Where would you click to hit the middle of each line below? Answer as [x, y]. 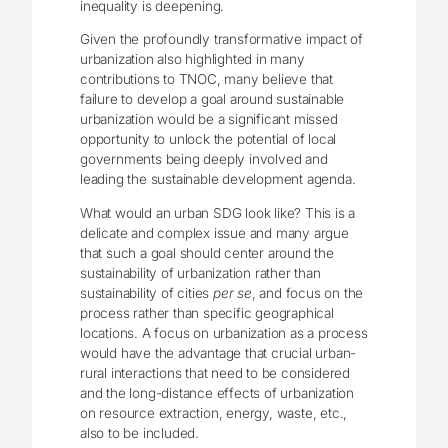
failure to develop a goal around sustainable [212, 99]
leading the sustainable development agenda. [218, 179]
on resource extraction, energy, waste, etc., [214, 412]
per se [232, 292]
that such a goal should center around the [207, 252]
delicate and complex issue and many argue [214, 232]
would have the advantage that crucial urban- [218, 352]
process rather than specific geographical [207, 312]
